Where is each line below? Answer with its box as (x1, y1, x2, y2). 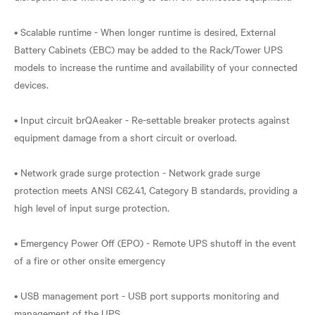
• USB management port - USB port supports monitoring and (14, 288, 279, 302)
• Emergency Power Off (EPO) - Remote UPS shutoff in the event (14, 235, 296, 250)
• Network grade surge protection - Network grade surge (14, 165, 260, 179)
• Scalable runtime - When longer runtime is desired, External (14, 24, 276, 39)
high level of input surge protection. (14, 200, 169, 214)
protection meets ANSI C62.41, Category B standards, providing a (14, 182, 297, 197)
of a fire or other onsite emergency (14, 252, 165, 267)
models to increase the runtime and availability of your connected (14, 59, 297, 74)
